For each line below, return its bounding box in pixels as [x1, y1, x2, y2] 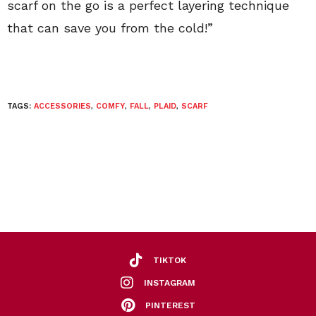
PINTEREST [145, 300, 195, 310]
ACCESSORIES [34, 102, 91, 111]
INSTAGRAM [144, 277, 195, 288]
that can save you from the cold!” [7, 20, 213, 36]
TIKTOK [153, 255, 186, 265]
